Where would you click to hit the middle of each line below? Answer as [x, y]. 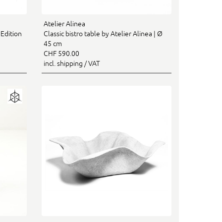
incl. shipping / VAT [72, 63]
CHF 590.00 [61, 54]
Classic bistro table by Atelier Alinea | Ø [103, 34]
